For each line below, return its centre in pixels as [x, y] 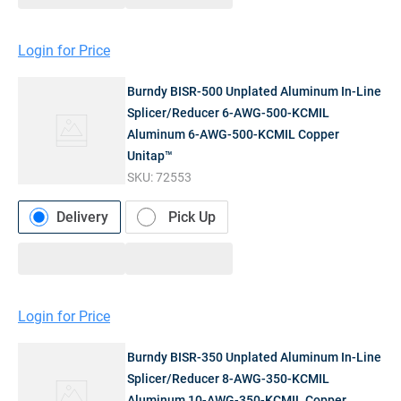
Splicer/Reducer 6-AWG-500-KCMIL [229, 113]
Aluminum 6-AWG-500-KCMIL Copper [234, 135]
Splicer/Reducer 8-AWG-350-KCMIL [229, 378]
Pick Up [192, 218]
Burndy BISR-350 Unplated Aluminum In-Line [255, 357]
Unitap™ [150, 156]
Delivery [82, 218]
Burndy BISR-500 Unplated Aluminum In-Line [255, 92]
